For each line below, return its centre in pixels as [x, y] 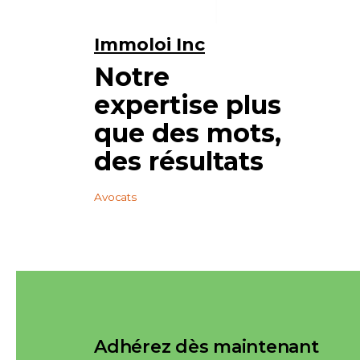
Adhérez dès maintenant [207, 347]
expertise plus [188, 105]
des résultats [179, 162]
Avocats [115, 197]
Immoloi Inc [149, 45]
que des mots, [188, 133]
